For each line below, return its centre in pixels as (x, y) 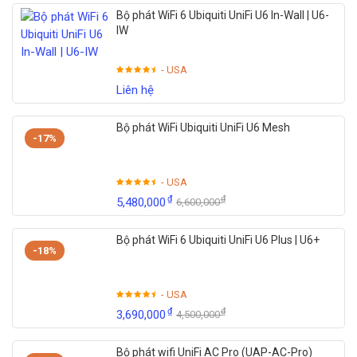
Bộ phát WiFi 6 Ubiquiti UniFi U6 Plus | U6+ (218, 239)
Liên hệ (135, 90)
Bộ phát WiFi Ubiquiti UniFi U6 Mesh (203, 127)
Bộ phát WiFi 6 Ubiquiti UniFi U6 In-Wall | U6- (223, 15)
